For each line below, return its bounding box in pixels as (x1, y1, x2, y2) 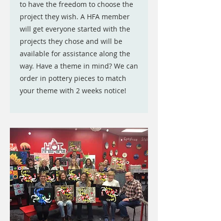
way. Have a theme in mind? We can (20, 61, 138, 71)
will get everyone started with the (20, 24, 130, 34)
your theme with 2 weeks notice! (20, 86, 126, 95)
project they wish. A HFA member (20, 12, 130, 21)
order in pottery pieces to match (20, 74, 126, 83)
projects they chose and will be (20, 37, 122, 46)
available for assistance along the (20, 49, 130, 58)
